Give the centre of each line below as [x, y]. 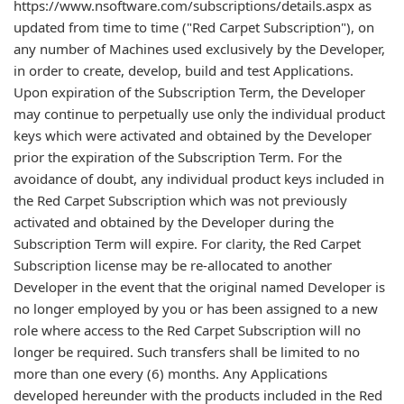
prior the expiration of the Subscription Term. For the [178, 157]
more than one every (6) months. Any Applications [170, 373]
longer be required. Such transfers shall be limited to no [187, 352]
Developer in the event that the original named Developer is [199, 287]
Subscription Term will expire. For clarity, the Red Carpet [187, 243]
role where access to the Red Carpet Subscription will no [187, 330]
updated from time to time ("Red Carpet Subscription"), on [194, 27]
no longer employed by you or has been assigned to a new [196, 308]
